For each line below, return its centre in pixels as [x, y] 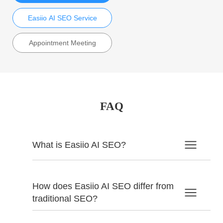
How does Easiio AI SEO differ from [103, 186]
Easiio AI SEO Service [62, 18]
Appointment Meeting [62, 43]
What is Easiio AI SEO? [79, 145]
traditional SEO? [65, 199]
